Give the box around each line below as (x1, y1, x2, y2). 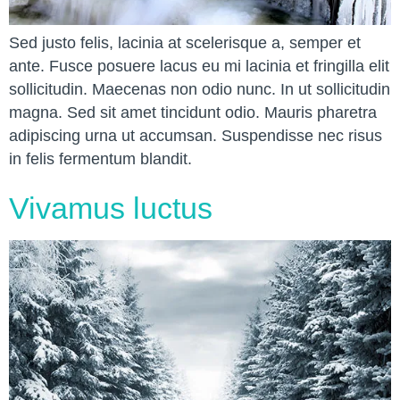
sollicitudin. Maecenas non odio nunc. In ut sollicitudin (9, 80, 390, 99)
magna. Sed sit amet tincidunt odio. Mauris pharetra (9, 104, 377, 122)
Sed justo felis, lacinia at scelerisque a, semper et (9, 34, 361, 53)
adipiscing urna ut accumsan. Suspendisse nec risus (9, 127, 382, 146)
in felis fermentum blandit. (9, 150, 192, 169)
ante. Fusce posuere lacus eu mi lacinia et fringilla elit (9, 57, 389, 76)
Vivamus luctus (9, 191, 212, 226)
